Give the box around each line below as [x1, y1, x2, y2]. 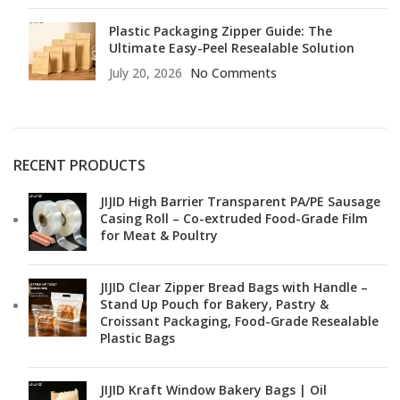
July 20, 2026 [109, 64, 182, 81]
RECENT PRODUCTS [13, 155, 146, 175]
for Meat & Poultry [100, 227, 218, 244]
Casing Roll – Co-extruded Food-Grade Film [100, 210, 368, 227]
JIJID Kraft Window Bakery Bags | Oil [100, 381, 327, 398]
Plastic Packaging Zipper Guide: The [109, 22, 332, 39]
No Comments [190, 64, 277, 81]
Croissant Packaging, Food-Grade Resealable [100, 312, 379, 329]
